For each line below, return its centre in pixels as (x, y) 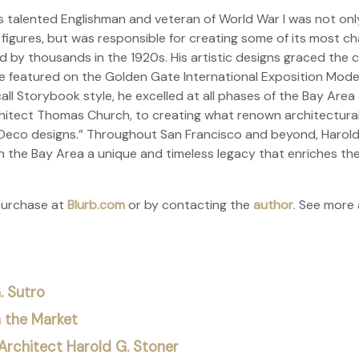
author (273, 205)
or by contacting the (189, 205)
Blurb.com (96, 205)
